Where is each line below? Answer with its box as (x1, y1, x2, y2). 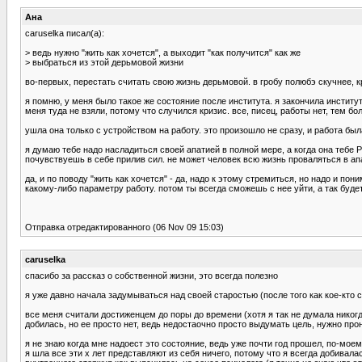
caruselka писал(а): (25, 27, 104, 38)
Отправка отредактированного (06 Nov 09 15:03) (25, 221, 224, 232)
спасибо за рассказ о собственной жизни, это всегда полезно (25, 270, 278, 280)
